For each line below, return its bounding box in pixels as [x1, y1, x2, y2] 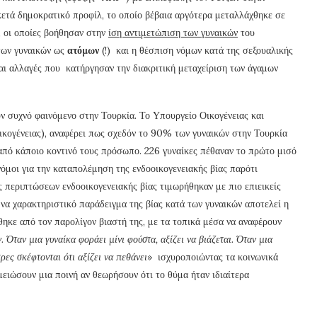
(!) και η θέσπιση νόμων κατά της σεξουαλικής [102, 43, 293, 57]
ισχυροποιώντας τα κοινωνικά [158, 250, 278, 263]
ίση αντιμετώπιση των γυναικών [108, 25, 238, 39]
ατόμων [67, 43, 102, 57]
